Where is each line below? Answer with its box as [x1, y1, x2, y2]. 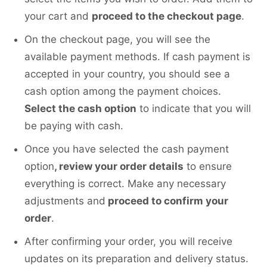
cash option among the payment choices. [24, 85, 221, 98]
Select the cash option [24, 103, 136, 115]
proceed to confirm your [105, 195, 228, 207]
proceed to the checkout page [92, 10, 241, 23]
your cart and [24, 10, 92, 23]
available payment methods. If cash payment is [24, 51, 250, 63]
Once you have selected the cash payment [24, 143, 229, 156]
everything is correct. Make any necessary [24, 178, 226, 190]
